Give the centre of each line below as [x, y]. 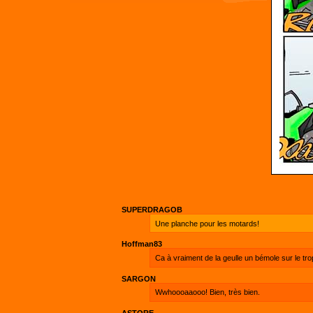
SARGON [139, 278]
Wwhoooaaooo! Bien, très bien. [207, 292]
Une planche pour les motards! [207, 223]
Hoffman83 [142, 244]
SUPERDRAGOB [152, 210]
